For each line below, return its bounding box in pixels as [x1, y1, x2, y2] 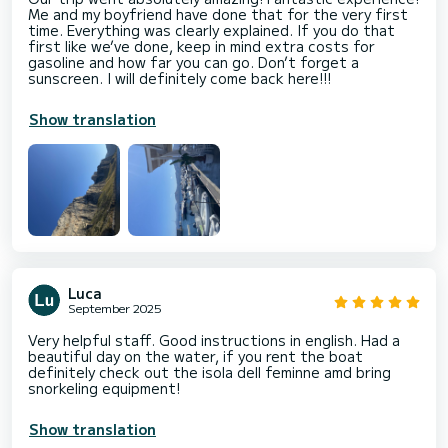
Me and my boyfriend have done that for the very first [28, 4, 408, 25]
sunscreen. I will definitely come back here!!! [28, 68, 331, 89]
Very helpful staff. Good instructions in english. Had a [28, 330, 400, 351]
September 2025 [68, 299, 162, 317]
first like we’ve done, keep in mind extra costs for [28, 36, 375, 57]
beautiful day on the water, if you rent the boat [28, 346, 363, 367]
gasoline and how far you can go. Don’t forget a [28, 52, 359, 73]
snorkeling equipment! [28, 378, 180, 399]
